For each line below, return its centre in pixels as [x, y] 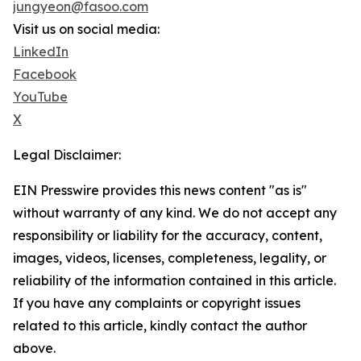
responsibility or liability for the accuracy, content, [168, 235]
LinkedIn [41, 52]
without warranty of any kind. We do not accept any [175, 213]
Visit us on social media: [86, 29]
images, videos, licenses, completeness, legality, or [170, 258]
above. [34, 348]
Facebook [45, 74]
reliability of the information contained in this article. [174, 280]
